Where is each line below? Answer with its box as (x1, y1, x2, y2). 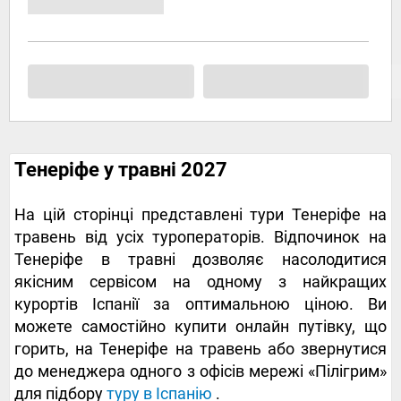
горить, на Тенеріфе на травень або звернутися (14, 339, 387, 359)
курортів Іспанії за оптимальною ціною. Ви (14, 294, 387, 314)
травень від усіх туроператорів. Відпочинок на (14, 227, 387, 247)
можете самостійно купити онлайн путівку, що (14, 317, 387, 337)
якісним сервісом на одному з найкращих (14, 272, 387, 292)
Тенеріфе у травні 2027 (14, 158, 227, 182)
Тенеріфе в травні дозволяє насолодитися (14, 250, 387, 269)
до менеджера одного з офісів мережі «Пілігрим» (14, 362, 387, 381)
